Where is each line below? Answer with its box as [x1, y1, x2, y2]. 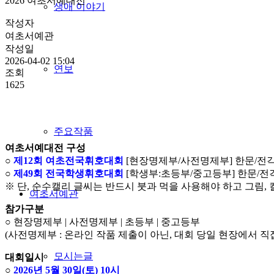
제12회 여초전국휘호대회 [13, 155, 124, 166]
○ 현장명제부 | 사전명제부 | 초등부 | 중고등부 [5, 216, 200, 227]
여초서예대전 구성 [5, 142, 86, 153]
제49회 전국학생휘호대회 [13, 168, 124, 179]
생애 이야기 [54, 1, 105, 12]
